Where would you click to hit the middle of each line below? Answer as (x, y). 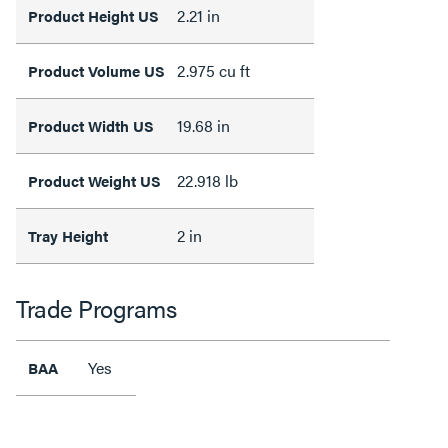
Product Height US (93, 15)
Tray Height (68, 235)
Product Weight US (94, 180)
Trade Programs (96, 307)
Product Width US (91, 125)
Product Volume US (96, 70)
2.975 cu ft (213, 70)
